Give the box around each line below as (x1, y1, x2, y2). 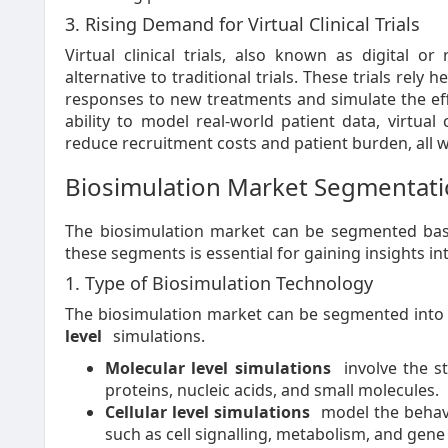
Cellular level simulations (105, 401, 310, 423)
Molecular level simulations (105, 357, 331, 379)
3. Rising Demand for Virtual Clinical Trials (65, 12, 420, 36)
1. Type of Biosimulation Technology (65, 271, 373, 295)
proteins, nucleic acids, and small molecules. (105, 379, 439, 401)
